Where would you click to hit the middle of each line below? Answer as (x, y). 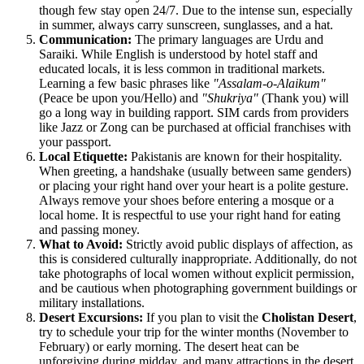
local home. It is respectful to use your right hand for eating (190, 215)
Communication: (85, 40)
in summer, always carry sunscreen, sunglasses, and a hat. (186, 25)
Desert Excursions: (91, 318)
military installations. (92, 303)
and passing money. (89, 230)
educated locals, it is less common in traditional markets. (182, 69)
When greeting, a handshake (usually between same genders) (195, 171)
